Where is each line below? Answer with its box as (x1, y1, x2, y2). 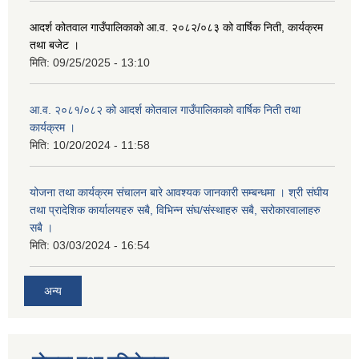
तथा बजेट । (30, 38, 79, 51)
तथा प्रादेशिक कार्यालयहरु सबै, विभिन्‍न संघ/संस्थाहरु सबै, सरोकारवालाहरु (30, 204, 321, 216)
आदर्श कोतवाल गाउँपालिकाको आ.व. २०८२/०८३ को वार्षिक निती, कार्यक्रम (30, 21, 323, 34)
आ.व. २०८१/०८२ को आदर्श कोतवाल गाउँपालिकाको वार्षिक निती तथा (30, 103, 301, 116)
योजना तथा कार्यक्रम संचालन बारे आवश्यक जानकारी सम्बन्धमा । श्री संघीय (30, 186, 329, 199)
